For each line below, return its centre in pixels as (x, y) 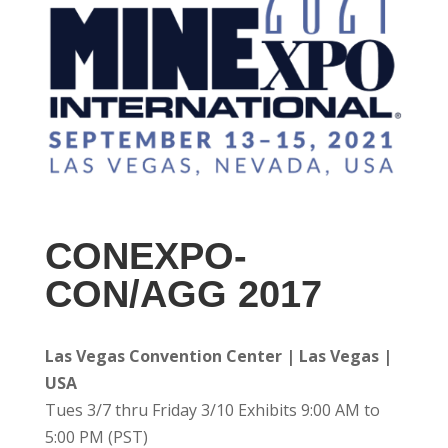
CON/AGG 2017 (183, 294)
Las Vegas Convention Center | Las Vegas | (218, 356)
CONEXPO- (145, 256)
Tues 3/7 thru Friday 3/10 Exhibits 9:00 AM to (212, 410)
